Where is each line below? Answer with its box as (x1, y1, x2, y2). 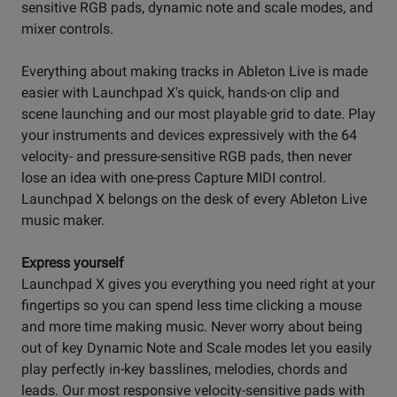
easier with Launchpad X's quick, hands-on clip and (21, 84, 339, 102)
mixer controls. (21, 20, 113, 38)
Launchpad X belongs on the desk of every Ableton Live (21, 191, 367, 208)
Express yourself (21, 254, 124, 272)
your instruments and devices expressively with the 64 (21, 127, 357, 144)
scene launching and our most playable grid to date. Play (21, 105, 376, 123)
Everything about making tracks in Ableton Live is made (21, 63, 368, 81)
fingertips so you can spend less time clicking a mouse (21, 297, 362, 315)
